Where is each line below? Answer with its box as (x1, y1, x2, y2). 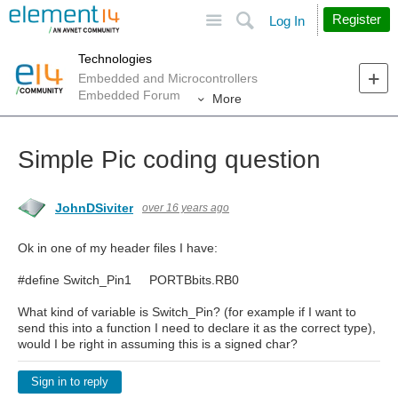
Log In (269, 13, 305, 28)
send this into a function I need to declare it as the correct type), (18, 321, 376, 335)
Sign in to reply (31, 376, 108, 388)
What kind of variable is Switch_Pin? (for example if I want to (18, 305, 356, 319)
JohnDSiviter (55, 201, 133, 215)
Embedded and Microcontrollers (78, 70, 258, 85)
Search (291, 5, 331, 20)
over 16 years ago (142, 202, 229, 214)
